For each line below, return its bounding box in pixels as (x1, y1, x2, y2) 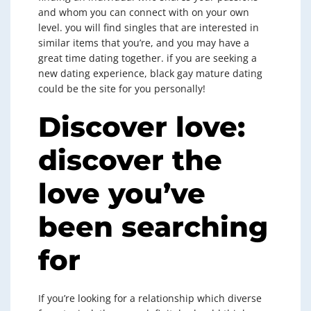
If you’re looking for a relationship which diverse (38, 292, 262, 305)
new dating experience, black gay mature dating (38, 67, 262, 80)
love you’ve (38, 176, 205, 210)
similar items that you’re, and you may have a (38, 36, 249, 49)
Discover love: (38, 110, 245, 144)
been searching (38, 210, 268, 244)
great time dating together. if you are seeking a (38, 51, 257, 65)
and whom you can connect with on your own (38, 6, 249, 19)
